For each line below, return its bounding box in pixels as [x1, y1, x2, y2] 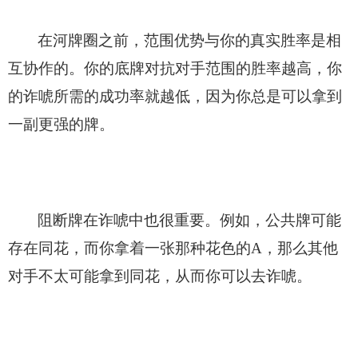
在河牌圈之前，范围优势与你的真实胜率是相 [38, 31, 341, 49]
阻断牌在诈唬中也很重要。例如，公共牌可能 [38, 211, 341, 229]
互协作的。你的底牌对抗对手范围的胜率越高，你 [8, 59, 342, 77]
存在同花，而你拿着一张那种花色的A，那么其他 [8, 239, 338, 257]
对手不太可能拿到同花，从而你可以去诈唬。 [8, 267, 312, 284]
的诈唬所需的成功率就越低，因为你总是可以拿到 [8, 87, 342, 105]
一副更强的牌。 [8, 115, 114, 133]
